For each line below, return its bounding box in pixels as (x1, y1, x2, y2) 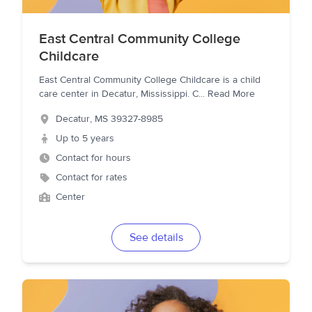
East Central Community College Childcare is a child (39, 74, 260, 86)
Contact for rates (56, 171, 127, 184)
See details (129, 231, 183, 244)
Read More (208, 88, 255, 100)
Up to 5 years (56, 132, 114, 145)
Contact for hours (56, 152, 131, 164)
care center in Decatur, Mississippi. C (39, 88, 198, 100)
